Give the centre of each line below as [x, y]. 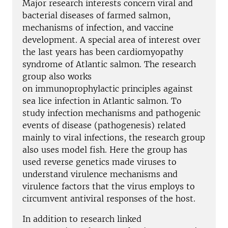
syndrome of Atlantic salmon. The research [109, 64]
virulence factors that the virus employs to [109, 186]
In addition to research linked [82, 219]
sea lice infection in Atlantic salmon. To [102, 101]
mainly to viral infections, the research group [114, 137]
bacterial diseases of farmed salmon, [96, 15]
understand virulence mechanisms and [100, 174]
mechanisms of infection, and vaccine [98, 27]
